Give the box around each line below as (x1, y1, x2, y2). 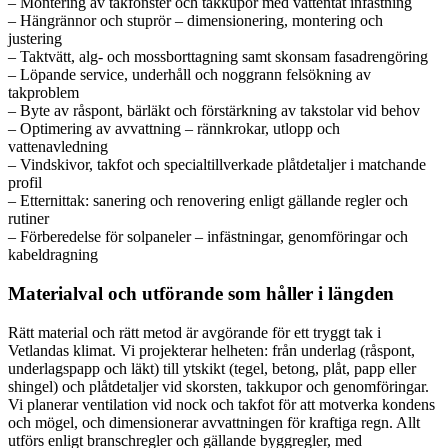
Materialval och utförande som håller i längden (8, 282, 394, 304)
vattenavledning (8, 138, 108, 156)
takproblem (8, 84, 79, 102)
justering (8, 30, 62, 48)
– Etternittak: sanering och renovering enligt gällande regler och (8, 192, 408, 210)
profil (8, 174, 42, 192)
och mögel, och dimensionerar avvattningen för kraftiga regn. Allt (8, 413, 420, 431)
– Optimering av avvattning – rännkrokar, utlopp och (8, 120, 340, 138)
